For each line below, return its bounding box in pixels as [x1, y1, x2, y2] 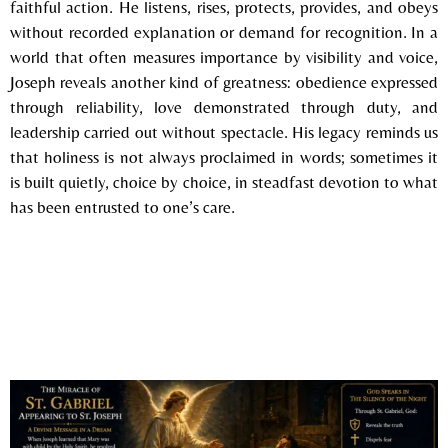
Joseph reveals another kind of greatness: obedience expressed [10, 72, 438, 93]
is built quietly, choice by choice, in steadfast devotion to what [10, 172, 438, 193]
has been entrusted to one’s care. [10, 197, 235, 218]
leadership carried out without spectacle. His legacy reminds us [10, 122, 438, 143]
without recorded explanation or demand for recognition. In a [10, 22, 438, 43]
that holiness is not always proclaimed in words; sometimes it [10, 147, 438, 168]
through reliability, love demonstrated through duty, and [10, 97, 438, 118]
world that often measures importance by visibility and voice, [10, 47, 438, 68]
